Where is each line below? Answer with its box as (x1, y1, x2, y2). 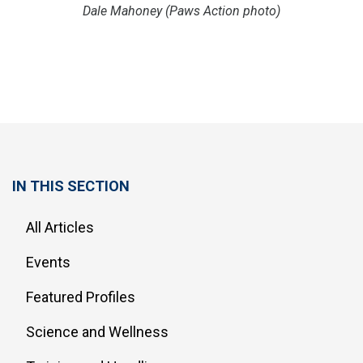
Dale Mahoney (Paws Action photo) (83, 2, 280, 19)
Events (26, 253, 70, 271)
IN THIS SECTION (12, 177, 130, 194)
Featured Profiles (26, 288, 135, 305)
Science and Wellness (26, 322, 169, 340)
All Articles (26, 218, 94, 236)
